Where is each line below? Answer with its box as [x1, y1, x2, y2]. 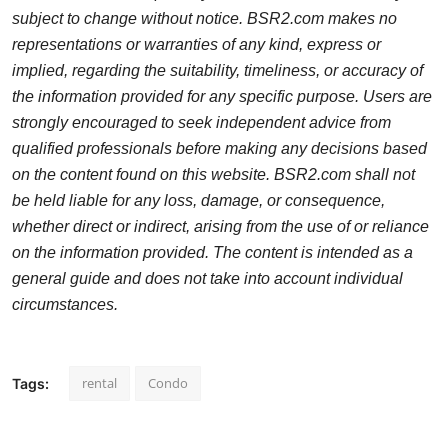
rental [82, 373, 117, 392]
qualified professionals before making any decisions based [12, 139, 427, 157]
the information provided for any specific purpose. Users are [12, 87, 432, 105]
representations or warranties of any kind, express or [12, 35, 381, 53]
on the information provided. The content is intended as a [12, 243, 413, 261]
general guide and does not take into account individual [12, 269, 403, 287]
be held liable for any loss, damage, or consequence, [12, 191, 385, 209]
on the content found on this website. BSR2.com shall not [12, 165, 415, 183]
